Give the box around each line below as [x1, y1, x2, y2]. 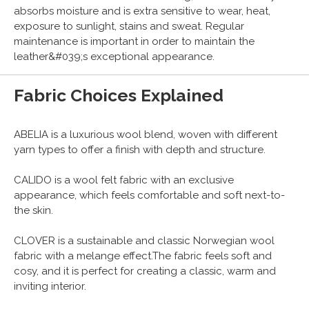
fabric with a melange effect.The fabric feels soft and [14, 250, 272, 263]
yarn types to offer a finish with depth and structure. [14, 143, 266, 157]
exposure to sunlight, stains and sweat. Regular [14, 19, 244, 32]
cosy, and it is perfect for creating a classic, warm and [14, 265, 276, 278]
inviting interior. [14, 280, 86, 293]
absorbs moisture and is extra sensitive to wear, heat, [14, 4, 270, 17]
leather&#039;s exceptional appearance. [14, 50, 215, 63]
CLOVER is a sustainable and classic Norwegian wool [14, 235, 275, 248]
